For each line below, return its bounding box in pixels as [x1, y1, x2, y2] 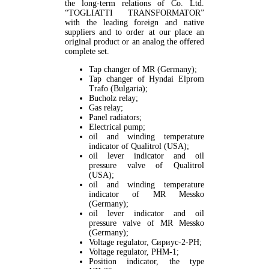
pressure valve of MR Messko [89, 219, 204, 228]
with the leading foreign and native [65, 18, 204, 28]
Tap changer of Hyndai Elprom [89, 74, 204, 84]
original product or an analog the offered [65, 37, 204, 47]
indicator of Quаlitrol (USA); [89, 142, 189, 151]
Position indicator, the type [89, 257, 204, 267]
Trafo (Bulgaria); [89, 84, 148, 94]
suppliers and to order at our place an [65, 28, 204, 37]
